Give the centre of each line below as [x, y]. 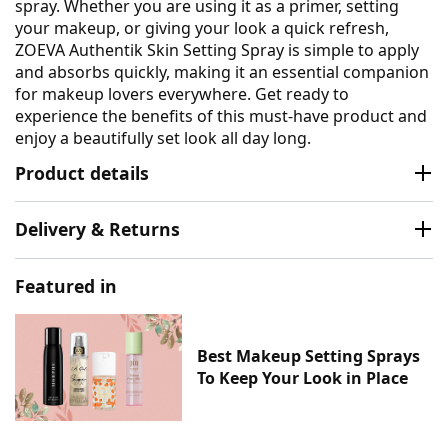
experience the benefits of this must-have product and [221, 115]
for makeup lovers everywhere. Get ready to [182, 93]
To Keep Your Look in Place [303, 378]
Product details [82, 172]
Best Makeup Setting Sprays [309, 356]
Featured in [66, 285]
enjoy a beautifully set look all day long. [163, 137]
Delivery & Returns [97, 229]
